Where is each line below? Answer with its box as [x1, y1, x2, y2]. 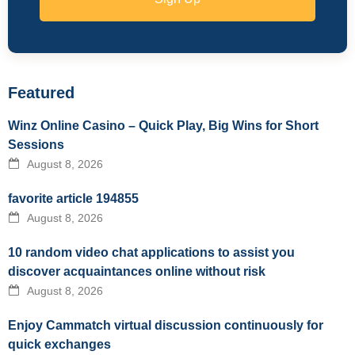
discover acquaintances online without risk [8, 264, 265, 278]
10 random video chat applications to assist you [8, 245, 295, 259]
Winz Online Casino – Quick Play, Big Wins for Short [8, 118, 319, 132]
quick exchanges [8, 337, 111, 351]
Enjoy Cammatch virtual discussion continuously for [8, 318, 323, 332]
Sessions [8, 137, 64, 151]
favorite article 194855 [8, 191, 139, 205]
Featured [8, 83, 74, 101]
